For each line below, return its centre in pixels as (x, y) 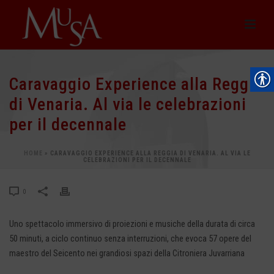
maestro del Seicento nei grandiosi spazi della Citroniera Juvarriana (127, 254)
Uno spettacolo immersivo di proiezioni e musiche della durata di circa (132, 224)
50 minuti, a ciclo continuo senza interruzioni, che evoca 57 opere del (130, 239)
